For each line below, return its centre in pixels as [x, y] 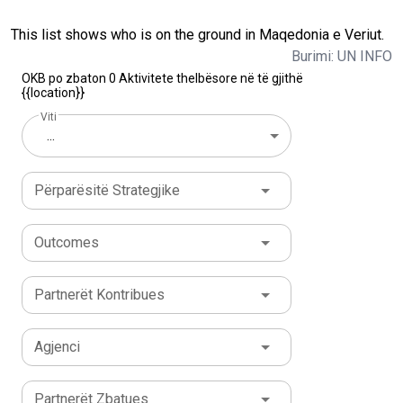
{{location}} [53, 93]
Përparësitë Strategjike [107, 191]
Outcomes [67, 243]
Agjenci [57, 347]
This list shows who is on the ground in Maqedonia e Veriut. [197, 35]
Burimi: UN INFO [342, 57]
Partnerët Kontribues [99, 295]
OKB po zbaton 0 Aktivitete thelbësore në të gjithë [162, 79]
